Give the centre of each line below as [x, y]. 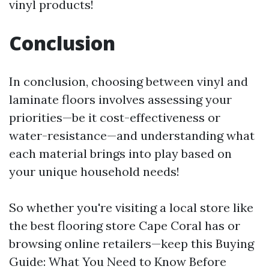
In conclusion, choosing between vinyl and [128, 81]
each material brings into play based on [120, 153]
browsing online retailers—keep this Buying [131, 243]
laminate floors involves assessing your [120, 99]
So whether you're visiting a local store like [131, 207]
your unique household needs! [94, 171]
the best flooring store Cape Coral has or [125, 225]
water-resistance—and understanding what [132, 135]
